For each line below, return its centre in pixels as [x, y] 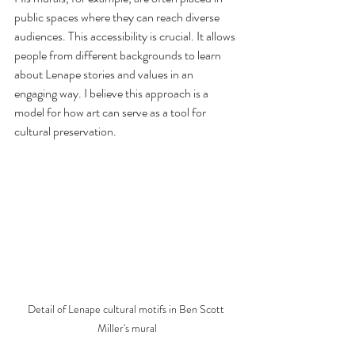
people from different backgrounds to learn [119, 55]
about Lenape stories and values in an [105, 74]
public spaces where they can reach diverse [118, 17]
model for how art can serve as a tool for [111, 112]
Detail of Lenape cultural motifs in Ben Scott [127, 309]
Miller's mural [127, 328]
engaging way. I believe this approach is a [113, 93]
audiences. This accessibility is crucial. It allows [126, 36]
